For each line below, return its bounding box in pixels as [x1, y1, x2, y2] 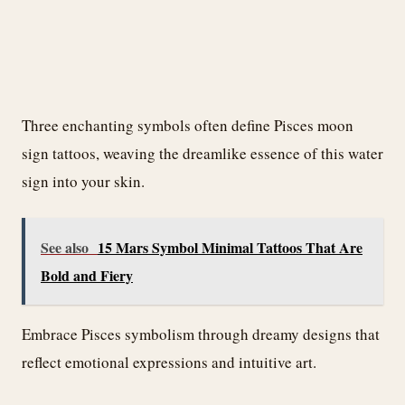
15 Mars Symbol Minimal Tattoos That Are [98, 237, 363, 259]
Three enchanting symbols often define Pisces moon [22, 114, 353, 136]
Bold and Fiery [41, 265, 133, 287]
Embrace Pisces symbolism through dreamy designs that [22, 324, 380, 345]
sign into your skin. [22, 170, 145, 192]
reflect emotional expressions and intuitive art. [22, 352, 316, 373]
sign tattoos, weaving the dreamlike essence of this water [22, 142, 383, 164]
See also [41, 237, 89, 259]
